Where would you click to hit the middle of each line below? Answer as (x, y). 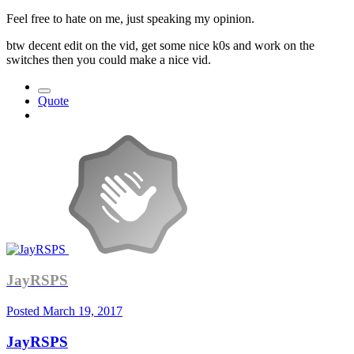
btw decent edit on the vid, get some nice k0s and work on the (160, 46)
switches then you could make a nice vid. (110, 60)
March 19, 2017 (83, 311)
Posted (24, 311)
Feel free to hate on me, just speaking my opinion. (132, 19)
